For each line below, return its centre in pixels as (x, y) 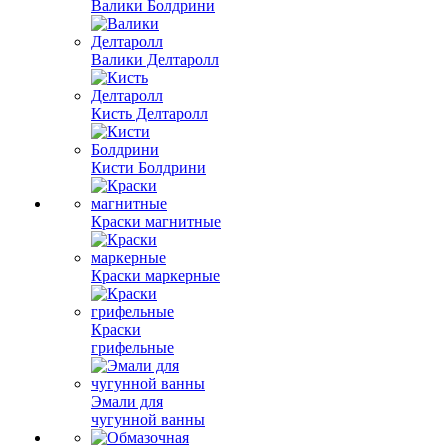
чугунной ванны (148, 419)
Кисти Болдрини (148, 167)
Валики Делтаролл (155, 59)
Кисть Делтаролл (149, 113)
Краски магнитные (156, 221)
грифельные (132, 347)
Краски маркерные (155, 275)
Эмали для (127, 401)
